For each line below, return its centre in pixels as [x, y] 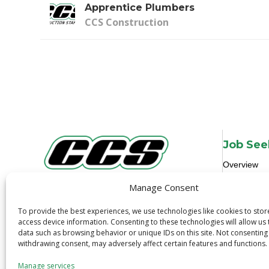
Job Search [244, 180]
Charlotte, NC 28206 [86, 206]
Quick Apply [245, 212]
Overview [240, 165]
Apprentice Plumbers [140, 7]
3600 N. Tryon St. [79, 192]
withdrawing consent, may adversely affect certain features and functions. [143, 243]
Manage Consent [164, 187]
